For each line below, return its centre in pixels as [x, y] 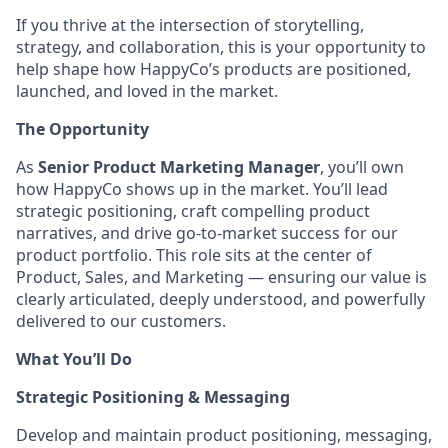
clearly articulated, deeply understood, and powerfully [220, 299]
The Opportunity [82, 129]
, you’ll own [362, 167]
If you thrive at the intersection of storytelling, [190, 25]
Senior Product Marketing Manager [179, 167]
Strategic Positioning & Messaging [153, 397]
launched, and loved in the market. [147, 91]
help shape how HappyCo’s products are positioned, [213, 69]
